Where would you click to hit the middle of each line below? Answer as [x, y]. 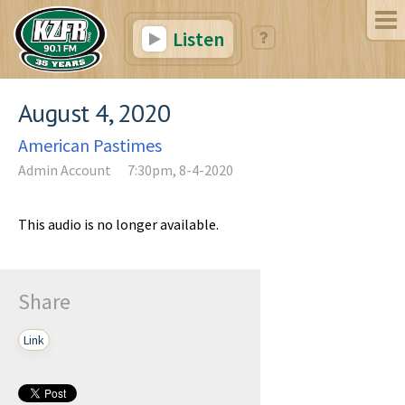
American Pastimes [90, 145]
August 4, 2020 [94, 112]
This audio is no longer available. [118, 224]
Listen [196, 39]
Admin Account [65, 170]
